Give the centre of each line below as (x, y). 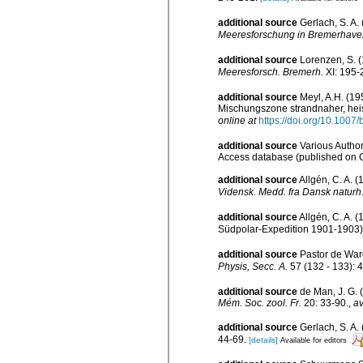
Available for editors (314, 340)
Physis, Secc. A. (253, 266)
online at (237, 120)
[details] (263, 340)
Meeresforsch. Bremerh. (271, 72)
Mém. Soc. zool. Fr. (260, 303)
